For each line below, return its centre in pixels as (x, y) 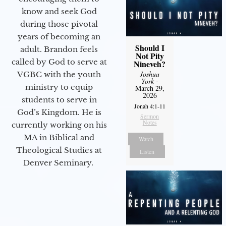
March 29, (150, 88)
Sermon (150, 116)
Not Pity (150, 56)
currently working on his (59, 125)
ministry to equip (59, 87)
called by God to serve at (59, 62)
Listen (147, 152)
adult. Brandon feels (59, 49)
